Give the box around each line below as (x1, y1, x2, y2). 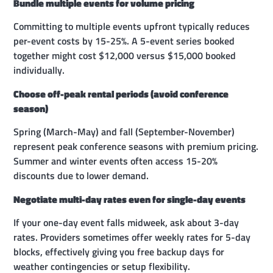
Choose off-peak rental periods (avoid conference (13, 86, 229, 101)
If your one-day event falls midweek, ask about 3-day (13, 214, 239, 230)
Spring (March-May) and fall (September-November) (13, 124, 235, 140)
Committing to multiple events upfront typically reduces (13, 19, 250, 34)
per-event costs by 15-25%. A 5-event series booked (13, 34, 235, 49)
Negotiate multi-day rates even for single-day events (13, 191, 246, 207)
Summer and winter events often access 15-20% (13, 154, 218, 169)
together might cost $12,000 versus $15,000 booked (13, 48, 236, 63)
